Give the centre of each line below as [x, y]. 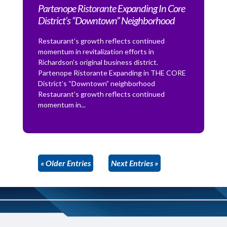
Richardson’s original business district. [98, 62]
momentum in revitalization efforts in [96, 52]
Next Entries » [134, 163]
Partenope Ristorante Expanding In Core [111, 8]
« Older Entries [65, 163]
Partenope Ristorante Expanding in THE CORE [112, 73]
